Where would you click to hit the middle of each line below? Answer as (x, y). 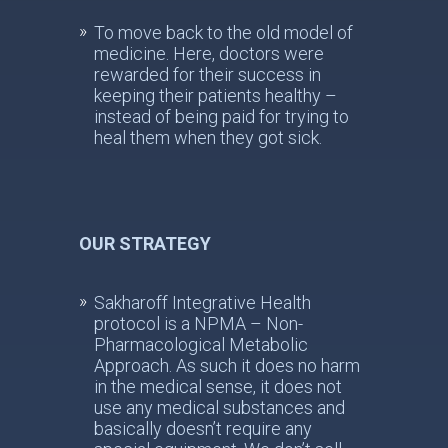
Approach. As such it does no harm (227, 365)
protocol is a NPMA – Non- (198, 323)
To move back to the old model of (223, 32)
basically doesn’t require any (203, 428)
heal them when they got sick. (208, 137)
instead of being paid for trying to (221, 116)
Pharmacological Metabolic (201, 344)
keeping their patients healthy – (215, 95)
